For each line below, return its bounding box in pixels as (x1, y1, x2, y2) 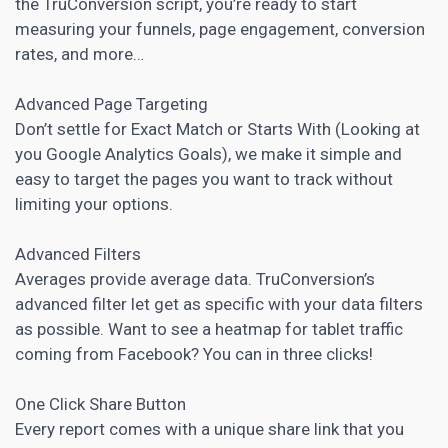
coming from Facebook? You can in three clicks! (15, 343, 373, 364)
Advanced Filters (15, 243, 141, 264)
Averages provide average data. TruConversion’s (15, 268, 375, 289)
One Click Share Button (15, 393, 186, 414)
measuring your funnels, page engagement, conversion (15, 18, 425, 39)
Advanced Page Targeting (15, 93, 208, 114)
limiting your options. (15, 193, 173, 214)
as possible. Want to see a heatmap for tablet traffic (15, 318, 403, 339)
